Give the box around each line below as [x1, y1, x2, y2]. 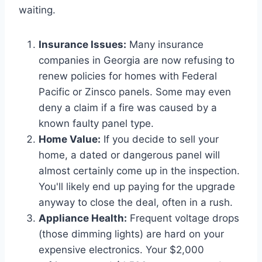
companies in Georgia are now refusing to [39, 54, 235, 67]
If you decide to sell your [101, 133, 219, 146]
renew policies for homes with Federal [39, 70, 217, 82]
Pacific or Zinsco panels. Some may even [39, 86, 231, 98]
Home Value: [39, 133, 101, 146]
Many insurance [126, 39, 204, 51]
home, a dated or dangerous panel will [39, 149, 220, 161]
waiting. [19, 4, 56, 16]
